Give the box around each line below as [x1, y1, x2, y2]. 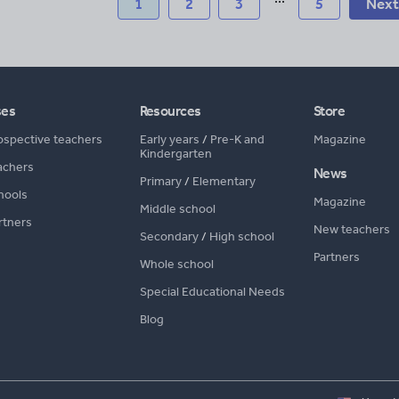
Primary [139, 174, 182, 189]
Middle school [139, 201, 216, 216]
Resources [139, 102, 201, 119]
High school [208, 229, 274, 244]
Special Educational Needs [139, 284, 285, 299]
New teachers [313, 222, 390, 237]
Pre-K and [209, 132, 265, 147]
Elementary [191, 174, 256, 189]
